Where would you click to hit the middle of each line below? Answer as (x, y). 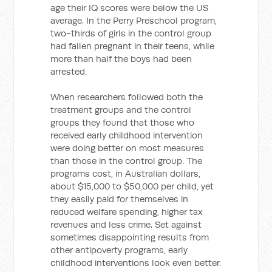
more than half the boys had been (121, 59)
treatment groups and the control (121, 110)
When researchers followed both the (127, 97)
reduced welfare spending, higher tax (127, 212)
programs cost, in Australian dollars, (126, 173)
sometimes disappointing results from (130, 237)
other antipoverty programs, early (119, 250)
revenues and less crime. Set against (126, 224)
